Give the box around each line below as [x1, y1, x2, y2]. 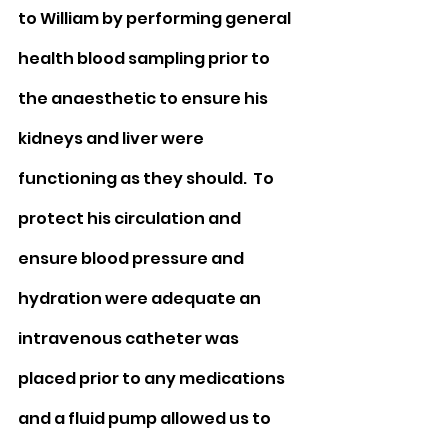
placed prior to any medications [18, 367, 288, 391]
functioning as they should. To [18, 167, 277, 191]
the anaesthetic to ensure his [18, 87, 271, 111]
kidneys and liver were [18, 127, 207, 151]
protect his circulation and [18, 207, 244, 231]
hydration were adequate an [18, 287, 264, 311]
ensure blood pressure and [18, 247, 247, 271]
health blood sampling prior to [18, 47, 273, 71]
